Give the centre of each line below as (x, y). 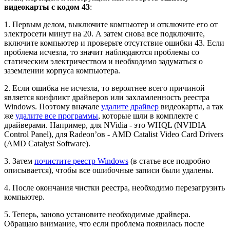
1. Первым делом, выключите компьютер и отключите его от (111, 24)
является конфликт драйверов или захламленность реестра (107, 97)
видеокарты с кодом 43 (47, 7)
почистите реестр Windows (81, 161)
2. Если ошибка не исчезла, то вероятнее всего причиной (104, 88)
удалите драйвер (130, 106)
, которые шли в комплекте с (148, 116)
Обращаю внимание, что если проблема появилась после (104, 223)
